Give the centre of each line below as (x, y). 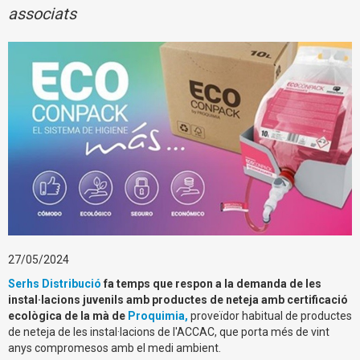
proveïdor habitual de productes (271, 315)
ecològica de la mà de (68, 315)
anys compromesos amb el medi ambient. (115, 348)
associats (42, 14)
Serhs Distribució (55, 283)
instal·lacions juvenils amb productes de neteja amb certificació (178, 299)
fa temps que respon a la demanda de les (211, 283)
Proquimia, (158, 315)
